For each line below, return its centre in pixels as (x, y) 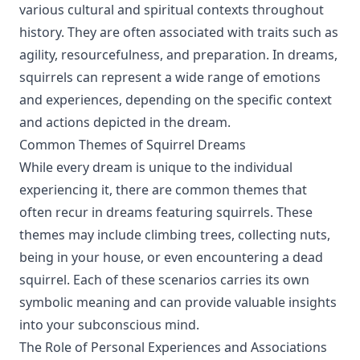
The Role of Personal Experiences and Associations (173, 347)
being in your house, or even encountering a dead (171, 257)
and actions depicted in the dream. (125, 122)
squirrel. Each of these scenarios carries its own (164, 280)
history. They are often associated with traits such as (179, 32)
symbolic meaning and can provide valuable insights (178, 302)
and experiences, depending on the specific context (176, 100)
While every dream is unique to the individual (156, 167)
